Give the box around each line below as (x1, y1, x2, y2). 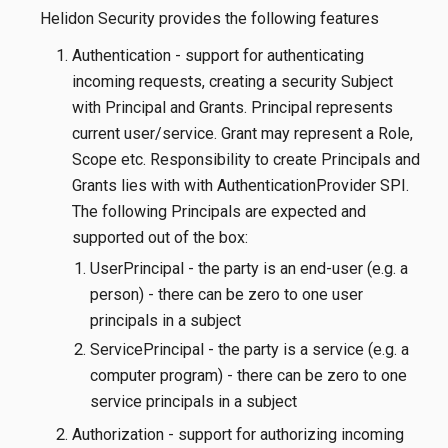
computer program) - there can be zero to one (89, 366, 407, 386)
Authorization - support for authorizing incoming (71, 425, 404, 445)
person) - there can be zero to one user (89, 284, 363, 304)
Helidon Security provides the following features (40, 9, 379, 29)
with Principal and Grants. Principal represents (71, 97, 393, 117)
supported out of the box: (71, 227, 248, 247)
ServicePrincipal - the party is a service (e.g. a (89, 340, 409, 360)
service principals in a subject (89, 392, 297, 412)
